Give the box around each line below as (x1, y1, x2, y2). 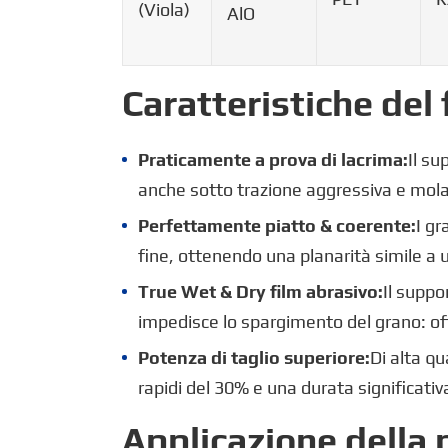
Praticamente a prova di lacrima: (138, 148, 408, 170)
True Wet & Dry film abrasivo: (138, 280, 383, 302)
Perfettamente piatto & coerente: (138, 214, 416, 236)
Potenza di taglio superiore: (138, 346, 370, 368)
